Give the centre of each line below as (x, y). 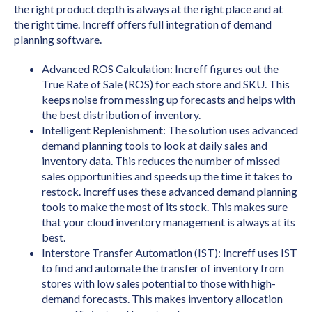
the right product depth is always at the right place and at (148, 9)
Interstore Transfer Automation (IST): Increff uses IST (170, 253)
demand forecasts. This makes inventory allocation (162, 299)
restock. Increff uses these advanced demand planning (170, 192)
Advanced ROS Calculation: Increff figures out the (160, 69)
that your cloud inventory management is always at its (169, 222)
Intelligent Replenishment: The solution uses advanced (170, 130)
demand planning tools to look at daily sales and (155, 146)
